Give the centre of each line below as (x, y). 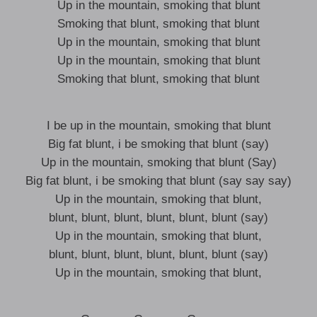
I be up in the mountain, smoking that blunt (158, 126)
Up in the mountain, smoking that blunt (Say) (158, 162)
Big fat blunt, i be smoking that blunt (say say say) (158, 181)
